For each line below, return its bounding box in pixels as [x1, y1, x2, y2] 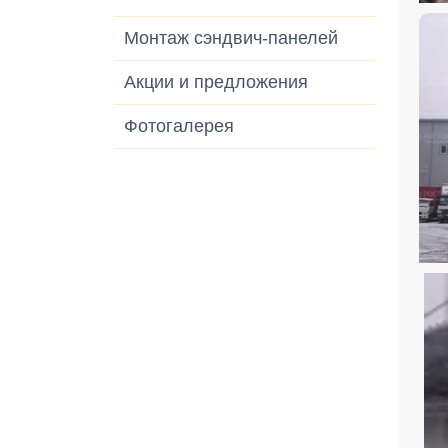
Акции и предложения [124, 72, 308, 92]
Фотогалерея [124, 116, 234, 136]
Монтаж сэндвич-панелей [124, 28, 338, 48]
